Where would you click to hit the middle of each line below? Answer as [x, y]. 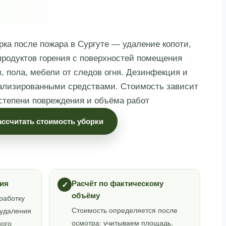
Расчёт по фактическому [118, 184]
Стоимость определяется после [125, 211]
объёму [86, 196]
